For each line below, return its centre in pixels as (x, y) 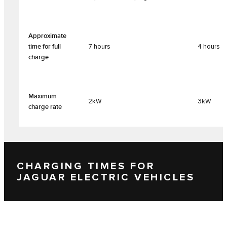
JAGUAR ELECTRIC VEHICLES (106, 177)
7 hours (99, 47)
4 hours (209, 47)
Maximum (43, 97)
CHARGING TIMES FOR (86, 166)
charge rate (45, 107)
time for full (45, 47)
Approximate (47, 36)
